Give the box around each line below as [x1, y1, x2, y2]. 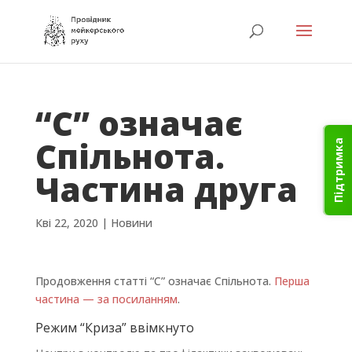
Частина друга [35, 167, 298, 211]
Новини [110, 215, 152, 230]
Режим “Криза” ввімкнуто [35, 319, 194, 336]
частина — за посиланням [35, 291, 178, 306]
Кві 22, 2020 [35, 215, 98, 230]
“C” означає [35, 101, 243, 145]
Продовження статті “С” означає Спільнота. [35, 273, 274, 288]
